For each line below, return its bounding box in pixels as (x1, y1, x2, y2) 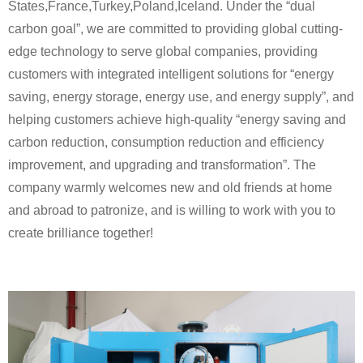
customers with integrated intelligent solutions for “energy (8, 67, 334, 82)
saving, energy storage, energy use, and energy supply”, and (8, 90, 354, 105)
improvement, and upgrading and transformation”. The (8, 158, 316, 173)
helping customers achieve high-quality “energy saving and (8, 113, 346, 127)
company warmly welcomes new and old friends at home (8, 181, 332, 195)
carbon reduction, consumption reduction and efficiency (8, 135, 324, 150)
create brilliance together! (8, 226, 153, 241)
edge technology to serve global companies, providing (8, 45, 318, 59)
